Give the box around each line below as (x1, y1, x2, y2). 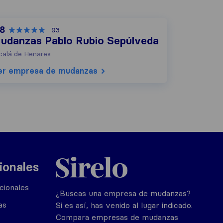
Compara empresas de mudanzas (56, 212, 178, 222)
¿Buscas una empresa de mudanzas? (56, 188, 191, 198)
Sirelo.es (55, 151, 86, 161)
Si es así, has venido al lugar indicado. (56, 200, 193, 210)
